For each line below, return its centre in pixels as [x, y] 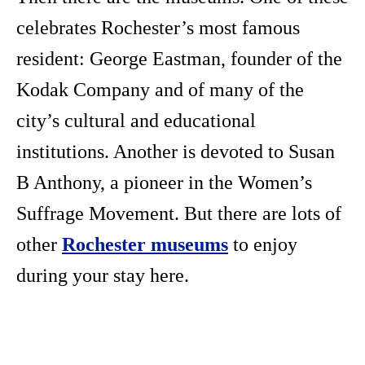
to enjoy [263, 245]
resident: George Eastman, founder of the [179, 59]
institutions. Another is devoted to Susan [176, 152]
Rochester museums [145, 245]
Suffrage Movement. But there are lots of [179, 214]
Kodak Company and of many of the [160, 90]
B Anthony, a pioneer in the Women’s [164, 183]
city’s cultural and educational [136, 121]
